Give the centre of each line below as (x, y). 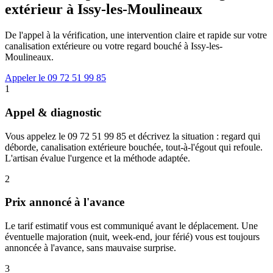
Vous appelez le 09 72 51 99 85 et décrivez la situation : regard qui (133, 136)
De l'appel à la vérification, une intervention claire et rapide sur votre (136, 35)
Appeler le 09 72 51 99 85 (55, 78)
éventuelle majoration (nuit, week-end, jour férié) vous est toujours (132, 237)
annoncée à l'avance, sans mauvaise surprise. (90, 248)
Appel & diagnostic (53, 112)
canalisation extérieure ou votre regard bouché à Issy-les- (114, 46)
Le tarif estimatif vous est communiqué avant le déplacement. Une (131, 226)
